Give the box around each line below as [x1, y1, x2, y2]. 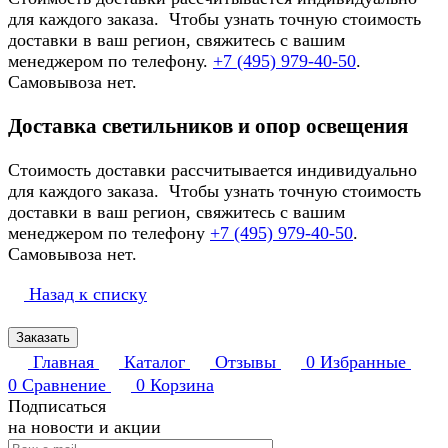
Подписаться [8, 396, 106, 417]
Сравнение [22, 375, 106, 396]
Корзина [150, 375, 214, 396]
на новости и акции [8, 417, 161, 438]
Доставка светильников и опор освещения [8, 114, 408, 139]
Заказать [16, 330, 70, 346]
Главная [33, 352, 94, 373]
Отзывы [215, 352, 276, 373]
